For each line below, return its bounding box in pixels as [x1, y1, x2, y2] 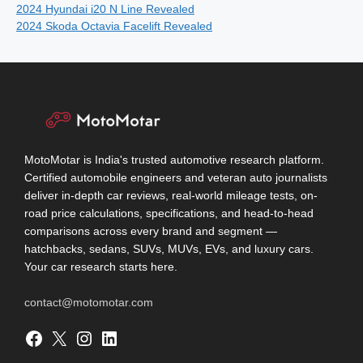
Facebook [23, 326, 33, 348]
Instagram [74, 326, 90, 348]
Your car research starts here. [24, 260, 177, 273]
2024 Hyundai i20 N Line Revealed [16, 2, 194, 15]
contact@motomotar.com [24, 295, 153, 309]
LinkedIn [99, 326, 109, 348]
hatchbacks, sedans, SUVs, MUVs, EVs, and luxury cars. [24, 242, 314, 255]
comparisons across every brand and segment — [24, 224, 277, 237]
